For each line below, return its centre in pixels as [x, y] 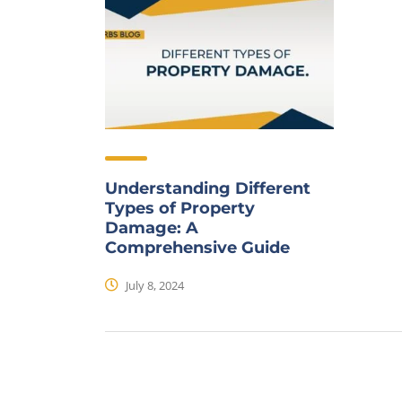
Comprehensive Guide [197, 248]
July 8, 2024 [153, 286]
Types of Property [180, 209]
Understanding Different [208, 189]
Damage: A [152, 228]
